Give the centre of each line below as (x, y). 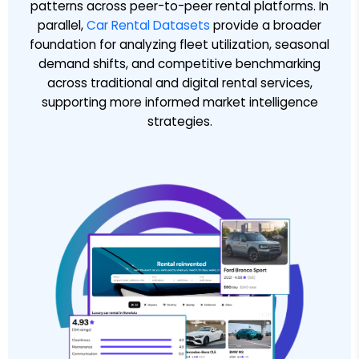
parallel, (62, 25)
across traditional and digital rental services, (179, 83)
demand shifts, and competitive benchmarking (179, 64)
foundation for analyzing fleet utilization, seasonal (179, 44)
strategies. (179, 121)
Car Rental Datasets (148, 25)
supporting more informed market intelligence (179, 102)
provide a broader (266, 25)
